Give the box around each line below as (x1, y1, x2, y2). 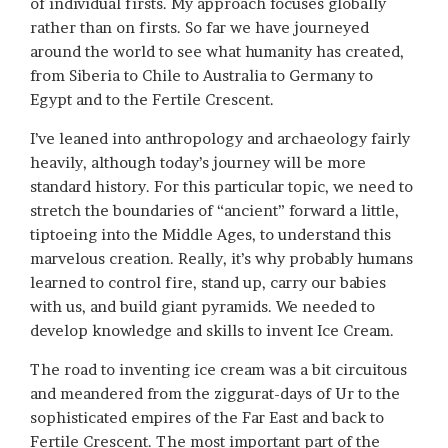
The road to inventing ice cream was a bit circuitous (30, 360, 407, 380)
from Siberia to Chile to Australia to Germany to (30, 66, 373, 86)
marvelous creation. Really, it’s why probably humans (30, 249, 413, 269)
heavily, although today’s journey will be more (30, 153, 366, 173)
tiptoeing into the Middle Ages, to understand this (30, 225, 391, 245)
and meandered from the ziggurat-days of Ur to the (30, 384, 400, 404)
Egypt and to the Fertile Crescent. (30, 90, 274, 110)
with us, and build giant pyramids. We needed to (30, 297, 375, 317)
